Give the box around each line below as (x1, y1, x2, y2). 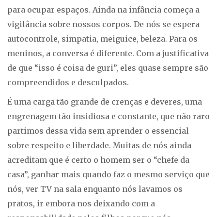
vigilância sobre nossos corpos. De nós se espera (7, 19, 200, 29)
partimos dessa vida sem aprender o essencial (7, 126, 189, 136)
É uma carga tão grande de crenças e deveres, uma (7, 97, 202, 107)
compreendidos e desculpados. (7, 77, 129, 87)
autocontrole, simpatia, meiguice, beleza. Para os (7, 34, 198, 44)
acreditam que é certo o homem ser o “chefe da (7, 155, 189, 165)
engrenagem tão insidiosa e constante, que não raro (7, 111, 210, 121)
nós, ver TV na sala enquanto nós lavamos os (7, 184, 183, 194)
